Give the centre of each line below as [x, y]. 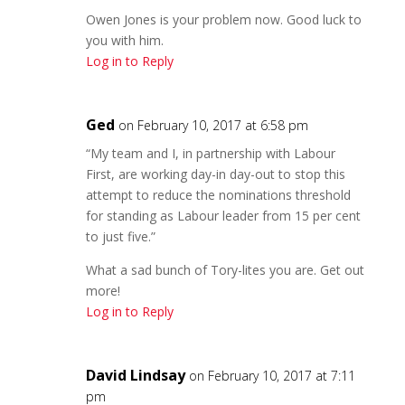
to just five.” [120, 236]
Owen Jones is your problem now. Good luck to [223, 19]
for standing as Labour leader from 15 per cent [223, 215]
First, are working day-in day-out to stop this [215, 174]
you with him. [124, 40]
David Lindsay [135, 375]
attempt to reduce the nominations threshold [218, 194]
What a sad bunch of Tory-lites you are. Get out [225, 269]
